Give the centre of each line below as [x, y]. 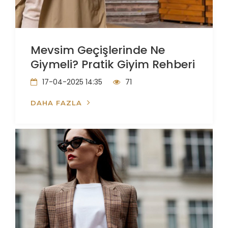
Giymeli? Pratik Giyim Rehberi [113, 64]
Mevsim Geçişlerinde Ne [98, 50]
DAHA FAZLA [56, 103]
